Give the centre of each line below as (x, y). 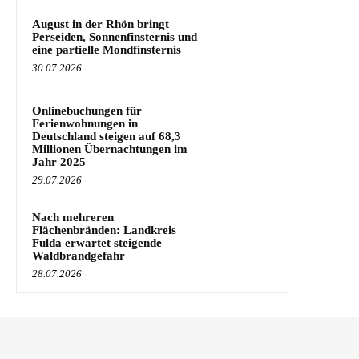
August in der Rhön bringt (101, 24)
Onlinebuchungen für (87, 110)
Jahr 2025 (59, 161)
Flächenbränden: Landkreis (104, 230)
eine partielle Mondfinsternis (107, 49)
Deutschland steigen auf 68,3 (107, 136)
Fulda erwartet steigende (97, 242)
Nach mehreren (73, 217)
